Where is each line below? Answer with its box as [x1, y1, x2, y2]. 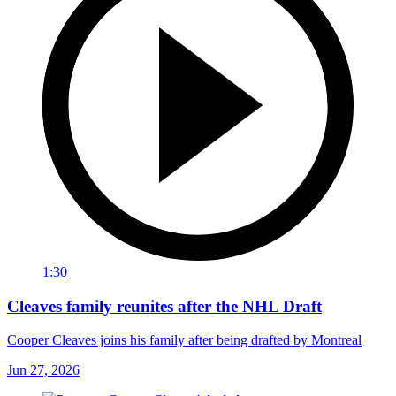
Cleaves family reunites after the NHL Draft [7, 296, 322, 316]
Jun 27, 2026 [7, 362, 80, 378]
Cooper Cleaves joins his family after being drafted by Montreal [7, 332, 362, 348]
